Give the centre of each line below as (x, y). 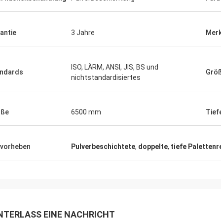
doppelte (153, 147)
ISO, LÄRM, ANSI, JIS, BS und (115, 67)
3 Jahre (83, 33)
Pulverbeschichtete (103, 147)
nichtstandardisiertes (106, 77)
